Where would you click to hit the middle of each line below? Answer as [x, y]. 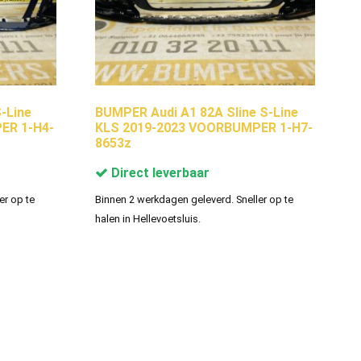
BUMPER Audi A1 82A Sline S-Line [196, 112]
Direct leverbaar [158, 172]
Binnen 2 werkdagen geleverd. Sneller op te [194, 199]
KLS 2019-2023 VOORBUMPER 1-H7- [203, 127]
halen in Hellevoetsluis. [147, 218]
